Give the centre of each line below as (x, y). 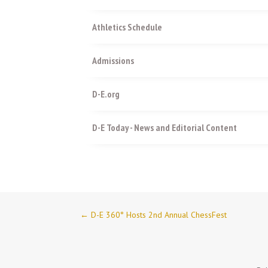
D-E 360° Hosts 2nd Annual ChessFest (159, 215)
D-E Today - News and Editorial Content (165, 127)
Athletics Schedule (127, 27)
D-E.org (106, 94)
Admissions (113, 60)
